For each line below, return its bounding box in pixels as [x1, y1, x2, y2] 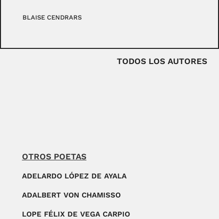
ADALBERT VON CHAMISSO [22, 190, 121, 199]
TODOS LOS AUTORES [117, 56, 207, 66]
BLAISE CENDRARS [22, 14, 82, 22]
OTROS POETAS [22, 151, 87, 161]
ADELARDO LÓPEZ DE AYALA [22, 171, 127, 180]
